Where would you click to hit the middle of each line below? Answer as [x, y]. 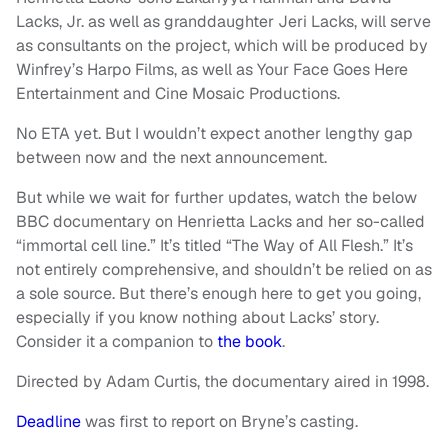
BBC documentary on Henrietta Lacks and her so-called [220, 222]
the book [249, 342]
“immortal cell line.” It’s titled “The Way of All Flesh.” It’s [214, 246]
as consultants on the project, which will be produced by [222, 46]
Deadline [48, 422]
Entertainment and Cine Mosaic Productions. [178, 94]
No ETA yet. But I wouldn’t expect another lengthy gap [214, 134]
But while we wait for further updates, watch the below [216, 198]
